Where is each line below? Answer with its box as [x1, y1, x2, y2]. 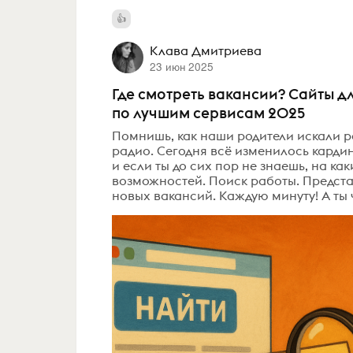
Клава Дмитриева [149, 42, 262, 58]
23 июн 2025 [149, 58, 214, 74]
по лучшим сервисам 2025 [112, 102, 305, 122]
